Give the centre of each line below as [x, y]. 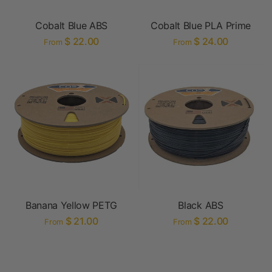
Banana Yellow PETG [71, 205]
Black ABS [201, 205]
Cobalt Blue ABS [71, 25]
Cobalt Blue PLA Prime [201, 25]
